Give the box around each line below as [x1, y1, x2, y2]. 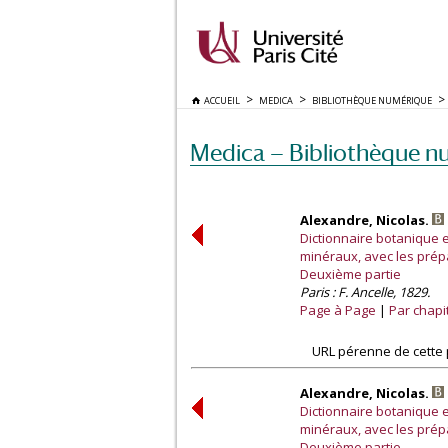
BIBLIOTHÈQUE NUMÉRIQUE [312, 94, 432, 107]
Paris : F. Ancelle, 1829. [300, 283, 430, 301]
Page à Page [300, 301, 376, 319]
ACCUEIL [200, 94, 240, 107]
